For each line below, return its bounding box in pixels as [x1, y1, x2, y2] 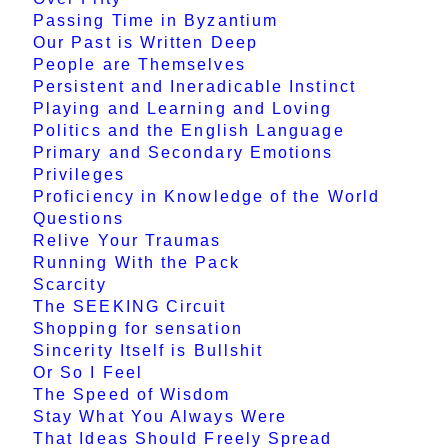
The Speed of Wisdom [33, 386, 231, 404]
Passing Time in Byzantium [33, 12, 279, 30]
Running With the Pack [33, 254, 240, 272]
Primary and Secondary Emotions [33, 144, 334, 162]
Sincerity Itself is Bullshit [33, 342, 264, 360]
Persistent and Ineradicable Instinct [33, 78, 356, 96]
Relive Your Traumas [33, 232, 222, 250]
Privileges [33, 166, 125, 184]
